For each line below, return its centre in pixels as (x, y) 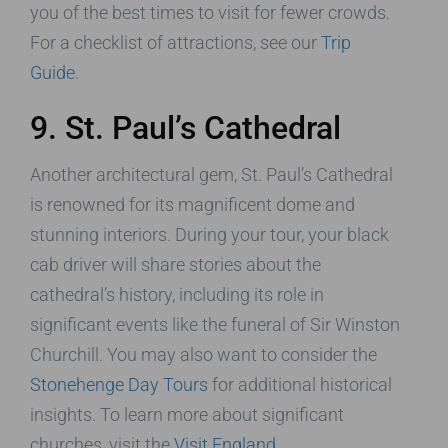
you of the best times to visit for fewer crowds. (210, 13)
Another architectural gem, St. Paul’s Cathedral (211, 175)
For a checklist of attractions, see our (175, 43)
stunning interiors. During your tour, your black (209, 235)
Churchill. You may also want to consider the (203, 355)
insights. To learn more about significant (187, 415)
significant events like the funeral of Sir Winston (215, 325)
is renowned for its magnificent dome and (192, 205)
